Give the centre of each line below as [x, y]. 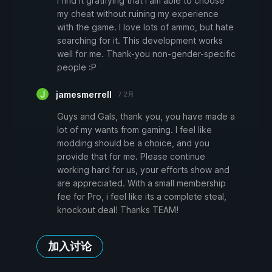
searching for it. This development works [140, 41]
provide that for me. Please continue [131, 157]
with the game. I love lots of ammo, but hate [145, 27]
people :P [77, 67]
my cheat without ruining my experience [138, 14]
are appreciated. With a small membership [141, 183]
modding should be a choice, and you [133, 143]
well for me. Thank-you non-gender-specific [146, 54]
